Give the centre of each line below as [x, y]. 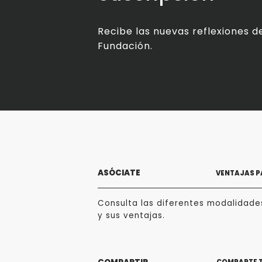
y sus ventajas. [131, 216]
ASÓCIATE [119, 173]
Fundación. [125, 46]
